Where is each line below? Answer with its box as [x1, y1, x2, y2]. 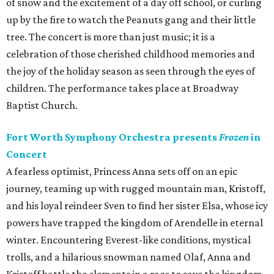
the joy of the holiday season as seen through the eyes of [6, 65, 255, 78]
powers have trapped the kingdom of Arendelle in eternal [6, 217, 263, 229]
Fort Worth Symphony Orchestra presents [6, 131, 219, 144]
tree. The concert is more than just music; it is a [6, 31, 215, 43]
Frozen [219, 131, 249, 144]
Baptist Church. [6, 99, 78, 112]
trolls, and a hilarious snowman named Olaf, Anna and [6, 251, 251, 264]
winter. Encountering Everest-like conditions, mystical [6, 234, 251, 246]
